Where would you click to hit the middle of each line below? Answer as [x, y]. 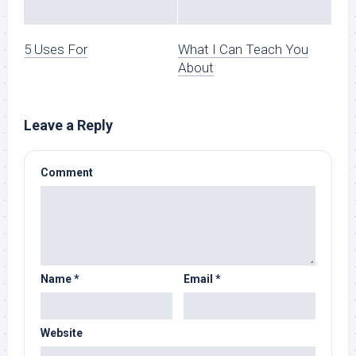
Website [62, 333]
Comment [67, 173]
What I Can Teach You [243, 50]
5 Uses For [56, 50]
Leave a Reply [68, 126]
